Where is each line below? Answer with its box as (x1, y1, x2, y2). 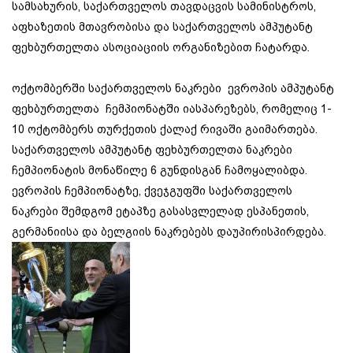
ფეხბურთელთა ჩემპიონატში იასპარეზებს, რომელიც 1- (12, 102, 332, 116)
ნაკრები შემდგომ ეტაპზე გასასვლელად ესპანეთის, (12, 205, 309, 218)
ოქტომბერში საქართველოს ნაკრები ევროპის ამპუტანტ (12, 82, 334, 95)
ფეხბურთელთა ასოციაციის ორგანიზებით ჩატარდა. (12, 41, 310, 54)
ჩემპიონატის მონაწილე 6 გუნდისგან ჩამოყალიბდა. (12, 164, 307, 177)
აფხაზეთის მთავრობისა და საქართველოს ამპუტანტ (12, 20, 313, 34)
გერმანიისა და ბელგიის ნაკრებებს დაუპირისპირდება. (12, 225, 326, 239)
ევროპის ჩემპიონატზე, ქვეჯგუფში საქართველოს (12, 184, 292, 198)
